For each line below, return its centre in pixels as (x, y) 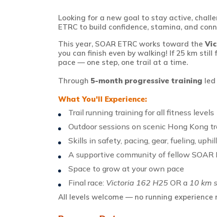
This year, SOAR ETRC (99, 44)
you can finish (83, 53)
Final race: (87, 183)
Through (74, 81)
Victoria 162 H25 (137, 183)
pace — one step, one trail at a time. (123, 62)
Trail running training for (112, 113)
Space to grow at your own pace (126, 169)
